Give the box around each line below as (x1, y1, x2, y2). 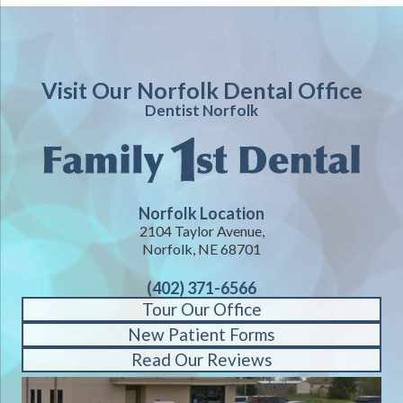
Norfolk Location (139, 203, 264, 223)
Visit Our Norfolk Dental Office (40, 76, 363, 103)
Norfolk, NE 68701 (142, 240, 261, 257)
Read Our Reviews (130, 349, 273, 370)
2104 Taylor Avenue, (139, 222, 264, 239)
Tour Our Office (141, 299, 262, 319)
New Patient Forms (128, 324, 275, 345)
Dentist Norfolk (145, 101, 258, 120)
